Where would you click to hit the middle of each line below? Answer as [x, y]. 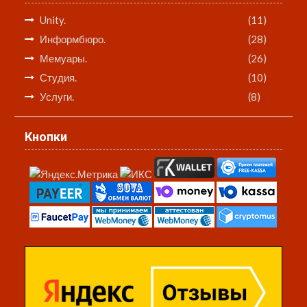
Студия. [59, 78]
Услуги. [57, 97]
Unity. [53, 20]
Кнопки [46, 137]
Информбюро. [73, 39]
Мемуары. [64, 59]
